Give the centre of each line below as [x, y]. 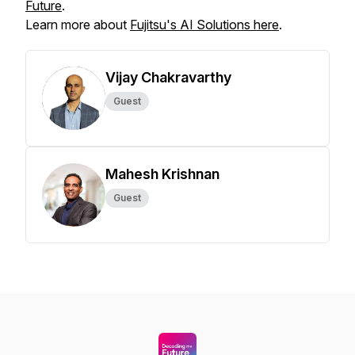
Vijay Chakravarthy [168, 77]
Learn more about [78, 25]
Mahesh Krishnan [162, 174]
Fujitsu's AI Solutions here [204, 25]
